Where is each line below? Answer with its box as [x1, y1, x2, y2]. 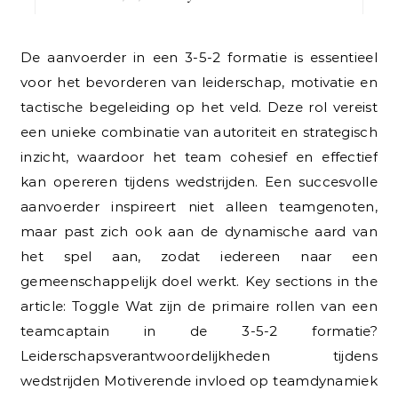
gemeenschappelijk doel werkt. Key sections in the [20, 272, 378, 290]
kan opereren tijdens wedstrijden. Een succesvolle [20, 172, 378, 190]
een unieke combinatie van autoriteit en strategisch [20, 123, 378, 140]
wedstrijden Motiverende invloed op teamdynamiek [20, 371, 378, 389]
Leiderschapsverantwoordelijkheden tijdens [20, 346, 378, 364]
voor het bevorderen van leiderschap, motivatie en [20, 73, 378, 91]
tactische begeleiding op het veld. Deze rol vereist [20, 98, 378, 115]
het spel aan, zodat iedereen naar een [20, 247, 378, 265]
